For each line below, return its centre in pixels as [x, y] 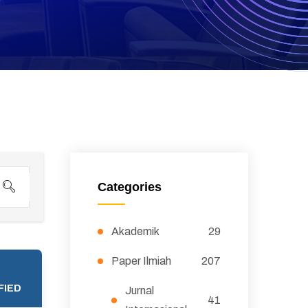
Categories [129, 187]
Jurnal [139, 290]
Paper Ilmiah [141, 261]
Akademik [135, 231]
